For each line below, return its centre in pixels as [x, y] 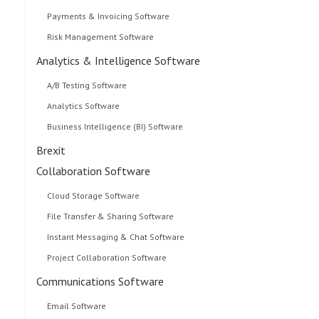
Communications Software [100, 281]
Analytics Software [83, 105]
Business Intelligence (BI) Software [115, 126]
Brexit [51, 150]
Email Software [77, 305]
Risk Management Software [100, 36]
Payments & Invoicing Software [108, 16]
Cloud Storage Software [93, 195]
